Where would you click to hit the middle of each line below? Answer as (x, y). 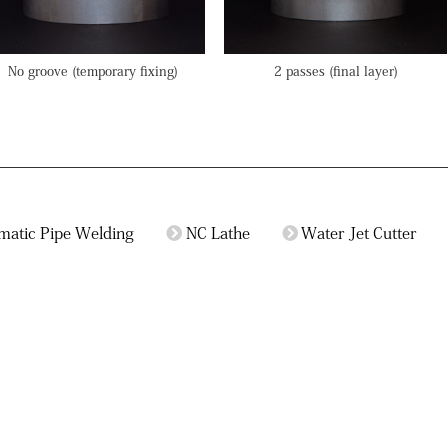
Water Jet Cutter (358, 232)
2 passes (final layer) (335, 71)
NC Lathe (217, 232)
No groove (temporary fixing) (93, 71)
